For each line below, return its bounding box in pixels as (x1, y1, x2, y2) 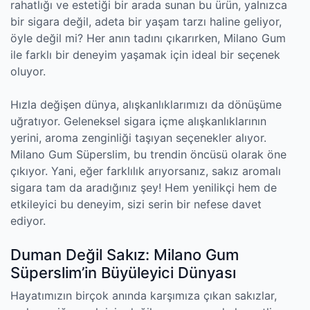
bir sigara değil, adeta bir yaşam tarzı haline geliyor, (10, 15, 282, 28)
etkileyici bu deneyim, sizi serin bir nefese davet (10, 197, 262, 211)
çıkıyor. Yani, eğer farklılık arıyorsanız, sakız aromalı (10, 164, 281, 178)
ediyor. (10, 214, 46, 228)
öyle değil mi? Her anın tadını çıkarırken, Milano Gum (10, 31, 286, 45)
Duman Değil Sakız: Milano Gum (10, 246, 239, 264)
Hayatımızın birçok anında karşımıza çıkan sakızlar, (10, 289, 277, 302)
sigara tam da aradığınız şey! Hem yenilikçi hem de (10, 181, 277, 194)
